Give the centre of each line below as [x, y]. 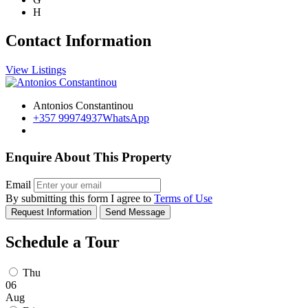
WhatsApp [126, 118]
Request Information [51, 212]
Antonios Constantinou [83, 106]
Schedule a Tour [63, 242]
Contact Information [78, 41]
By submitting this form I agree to [80, 198]
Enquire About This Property [89, 157]
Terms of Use [183, 198]
